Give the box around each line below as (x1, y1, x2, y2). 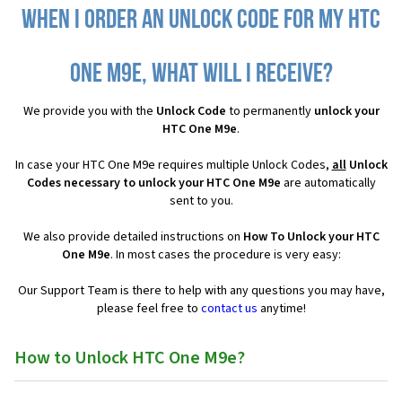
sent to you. (169, 192, 233, 211)
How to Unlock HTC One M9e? (14, 345, 245, 371)
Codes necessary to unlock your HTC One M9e (26, 174, 281, 193)
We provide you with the (22, 102, 156, 121)
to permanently (225, 102, 314, 121)
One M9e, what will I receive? (69, 61, 333, 90)
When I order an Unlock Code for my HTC (22, 7, 380, 36)
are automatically (280, 174, 376, 193)
